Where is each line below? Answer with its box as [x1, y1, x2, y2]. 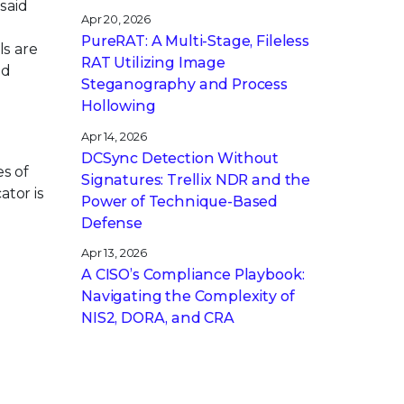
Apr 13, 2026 [81, 245, 148, 260]
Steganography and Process [81, 76, 288, 94]
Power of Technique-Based [81, 192, 279, 210]
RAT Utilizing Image [81, 54, 225, 72]
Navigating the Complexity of [81, 287, 295, 305]
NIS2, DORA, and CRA [81, 308, 234, 326]
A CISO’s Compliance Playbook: [81, 265, 305, 283]
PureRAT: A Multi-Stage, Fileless [81, 32, 309, 50]
